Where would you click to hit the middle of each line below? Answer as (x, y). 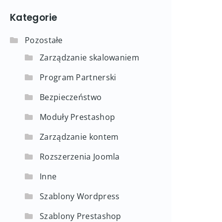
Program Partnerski (78, 77)
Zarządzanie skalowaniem (89, 57)
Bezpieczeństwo (71, 97)
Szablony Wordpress (80, 196)
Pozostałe (44, 40)
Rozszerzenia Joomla (80, 157)
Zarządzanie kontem (79, 137)
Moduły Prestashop (78, 117)
